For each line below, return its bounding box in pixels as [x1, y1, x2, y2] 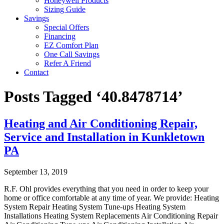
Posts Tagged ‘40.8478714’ [4, 87, 183, 106]
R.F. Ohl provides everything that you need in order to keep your [4, 184, 208, 193]
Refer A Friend [44, 59, 91, 67]
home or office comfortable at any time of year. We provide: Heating [4, 193, 219, 202]
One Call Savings [44, 50, 99, 58]
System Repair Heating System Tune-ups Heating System [4, 202, 185, 211]
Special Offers [44, 23, 89, 31]
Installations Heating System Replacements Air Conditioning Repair [4, 211, 218, 220]
